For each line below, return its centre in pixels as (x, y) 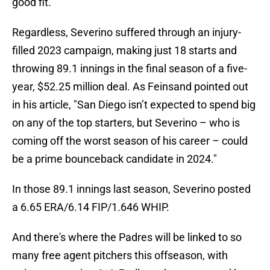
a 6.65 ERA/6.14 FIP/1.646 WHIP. (91, 207)
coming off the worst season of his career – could (130, 141)
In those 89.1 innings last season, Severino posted (131, 189)
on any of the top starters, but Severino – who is (126, 123)
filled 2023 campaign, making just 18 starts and (124, 51)
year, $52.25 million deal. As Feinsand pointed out (130, 87)
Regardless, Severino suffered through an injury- (127, 33)
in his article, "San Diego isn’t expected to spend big (134, 105)
